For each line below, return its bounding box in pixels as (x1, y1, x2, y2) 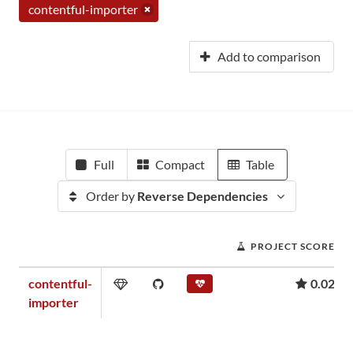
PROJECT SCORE (251, 240, 335, 252)
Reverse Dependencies (136, 188, 268, 203)
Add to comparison (217, 49, 321, 64)
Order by (85, 188, 137, 203)
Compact (155, 157, 205, 172)
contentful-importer (28, 2, 138, 17)
